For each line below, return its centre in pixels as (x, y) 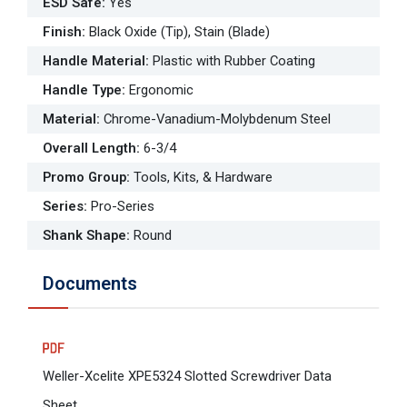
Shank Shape (84, 236)
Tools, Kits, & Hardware (203, 178)
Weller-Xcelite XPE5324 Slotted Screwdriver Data (187, 376)
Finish (62, 32)
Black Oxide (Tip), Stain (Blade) (179, 32)
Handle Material (94, 61)
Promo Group (84, 178)
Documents (90, 284)
